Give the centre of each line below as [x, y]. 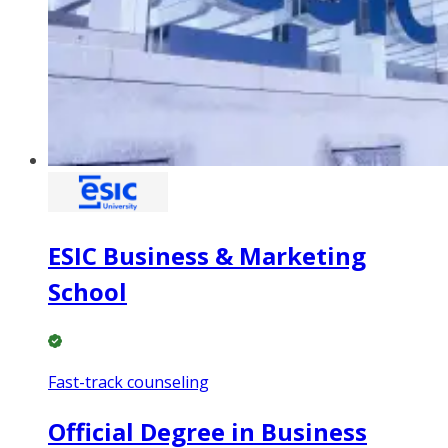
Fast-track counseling [128, 382]
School [87, 292]
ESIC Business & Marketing [207, 256]
